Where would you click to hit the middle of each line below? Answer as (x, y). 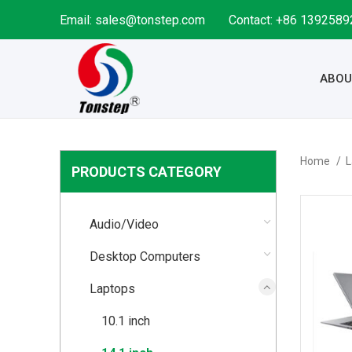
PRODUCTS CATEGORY (147, 172)
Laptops (112, 289)
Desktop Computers (145, 257)
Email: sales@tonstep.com (132, 20)
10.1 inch (126, 321)
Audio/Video (124, 224)
